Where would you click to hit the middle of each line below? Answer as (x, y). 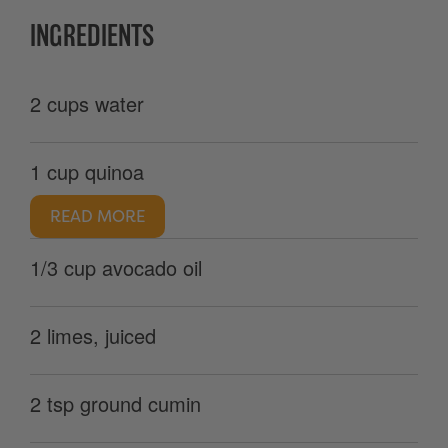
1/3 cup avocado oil (116, 267)
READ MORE (97, 216)
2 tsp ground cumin (115, 403)
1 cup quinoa (87, 171)
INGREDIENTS (92, 36)
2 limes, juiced (93, 335)
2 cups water (87, 103)
